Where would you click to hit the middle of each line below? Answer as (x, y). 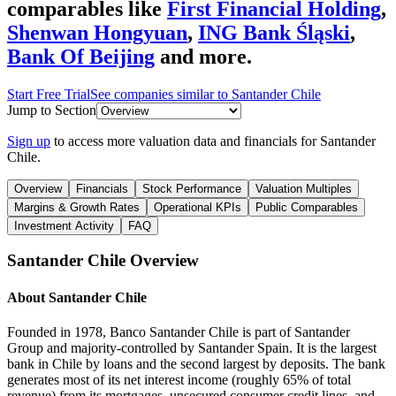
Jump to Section (52, 110)
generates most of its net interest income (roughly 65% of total (179, 379)
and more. (206, 56)
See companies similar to (161, 94)
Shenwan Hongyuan (97, 32)
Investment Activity (64, 225)
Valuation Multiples (304, 188)
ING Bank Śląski (274, 32)
